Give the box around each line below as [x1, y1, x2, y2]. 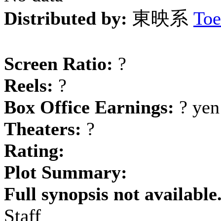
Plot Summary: [4, 162, 127, 183]
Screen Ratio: [4, 53, 113, 74]
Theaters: [4, 118, 81, 139]
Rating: [4, 140, 65, 161]
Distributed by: [4, 8, 127, 29]
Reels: [4, 75, 53, 96]
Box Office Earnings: [4, 97, 174, 117]
